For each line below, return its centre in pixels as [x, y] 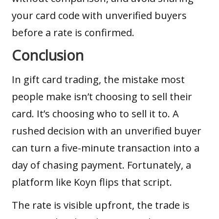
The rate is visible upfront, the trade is [101, 205]
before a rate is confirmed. [73, 33]
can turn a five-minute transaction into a [106, 148]
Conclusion [48, 55]
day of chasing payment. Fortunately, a [101, 165]
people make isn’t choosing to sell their [102, 96]
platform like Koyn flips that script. [93, 182]
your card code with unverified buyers [99, 16]
